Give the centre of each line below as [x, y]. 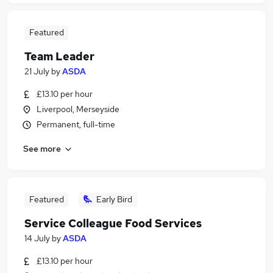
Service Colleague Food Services [113, 223]
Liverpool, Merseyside [78, 109]
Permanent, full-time [76, 124]
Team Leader [59, 56]
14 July [37, 238]
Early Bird [114, 199]
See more [42, 148]
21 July [37, 71]
